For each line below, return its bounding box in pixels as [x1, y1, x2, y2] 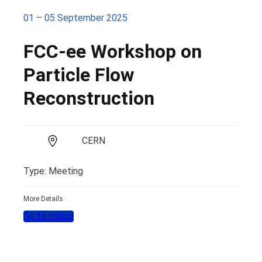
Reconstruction [23, 87, 154, 109]
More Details [23, 195, 63, 204]
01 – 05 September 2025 [23, 12, 127, 23]
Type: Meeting [23, 166, 83, 177]
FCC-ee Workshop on [23, 40, 202, 63]
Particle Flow [23, 63, 135, 86]
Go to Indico [23, 211, 74, 222]
